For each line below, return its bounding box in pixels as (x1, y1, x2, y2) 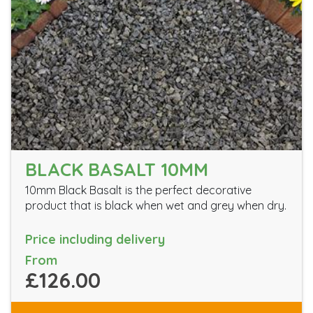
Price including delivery (25, 231, 165, 247)
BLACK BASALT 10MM (25, 158, 208, 181)
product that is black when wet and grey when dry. (25, 198, 286, 212)
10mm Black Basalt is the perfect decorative (25, 183, 252, 197)
